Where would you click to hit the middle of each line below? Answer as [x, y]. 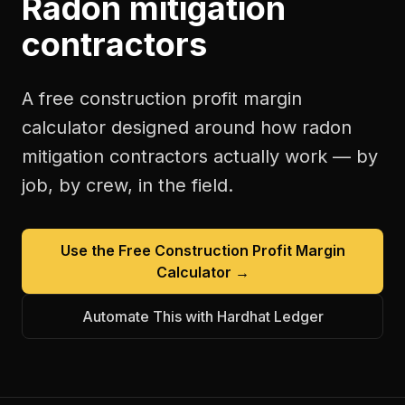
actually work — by [293, 156]
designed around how [204, 127]
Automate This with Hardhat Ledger [202, 316]
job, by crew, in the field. [127, 185]
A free [51, 99]
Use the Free [107, 250]
